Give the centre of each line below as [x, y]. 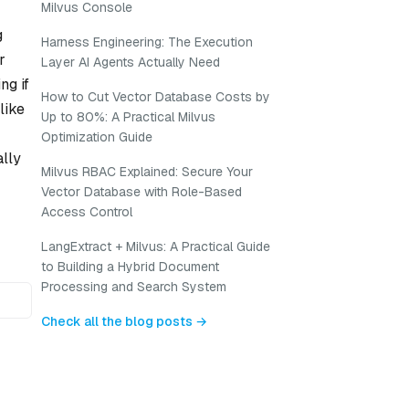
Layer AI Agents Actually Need [131, 62]
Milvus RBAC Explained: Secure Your [147, 172]
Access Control [87, 212]
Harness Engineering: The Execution [147, 42]
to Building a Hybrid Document [130, 267]
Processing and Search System [134, 287]
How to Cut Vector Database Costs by [156, 97]
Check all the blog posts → [124, 321]
